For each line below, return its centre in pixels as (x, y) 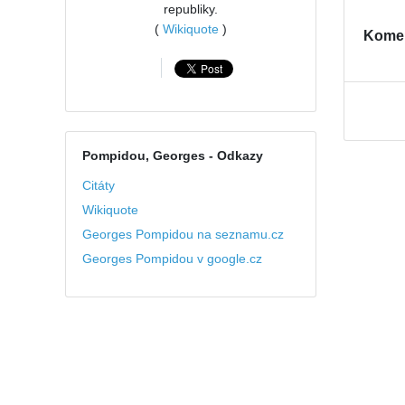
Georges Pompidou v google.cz (172, 258)
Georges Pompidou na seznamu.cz (183, 234)
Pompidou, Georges (143, 155)
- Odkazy (234, 155)
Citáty (98, 185)
